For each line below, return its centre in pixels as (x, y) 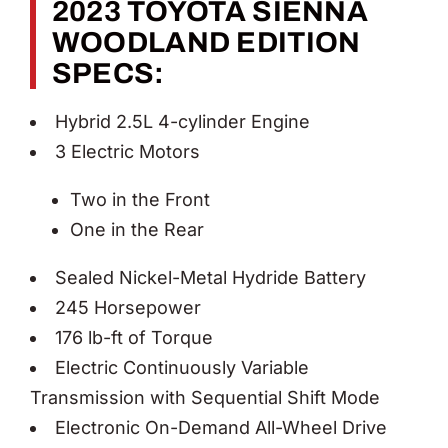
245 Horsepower (128, 307)
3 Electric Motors (127, 151)
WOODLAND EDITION (206, 42)
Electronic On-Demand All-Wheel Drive (221, 427)
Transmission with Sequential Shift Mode (205, 397)
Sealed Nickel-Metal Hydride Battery (210, 277)
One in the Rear (137, 229)
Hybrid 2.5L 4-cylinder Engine (182, 121)
